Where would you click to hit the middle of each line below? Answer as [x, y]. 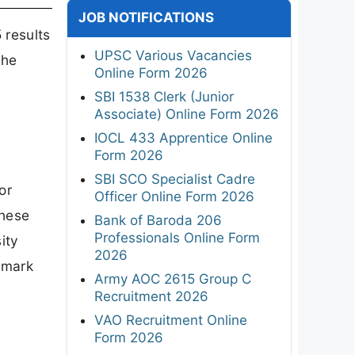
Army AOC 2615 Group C [173, 279]
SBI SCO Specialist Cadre [175, 179]
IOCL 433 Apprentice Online [183, 137]
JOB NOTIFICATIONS [146, 17]
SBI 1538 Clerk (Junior [164, 96]
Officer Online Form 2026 [174, 196]
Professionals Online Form [177, 237]
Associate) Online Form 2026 [187, 114]
